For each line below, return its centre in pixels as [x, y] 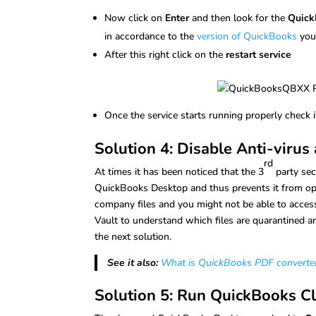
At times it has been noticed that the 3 [180, 171]
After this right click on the [165, 54]
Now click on [135, 18]
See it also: [132, 262]
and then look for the [240, 18]
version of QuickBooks [247, 36]
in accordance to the [151, 36]
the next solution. [133, 236]
